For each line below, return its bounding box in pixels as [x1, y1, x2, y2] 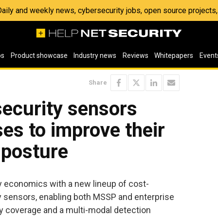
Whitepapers [154, 52, 194, 59]
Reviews [122, 52, 148, 59]
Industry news [73, 52, 117, 59]
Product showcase [10, 52, 68, 59]
